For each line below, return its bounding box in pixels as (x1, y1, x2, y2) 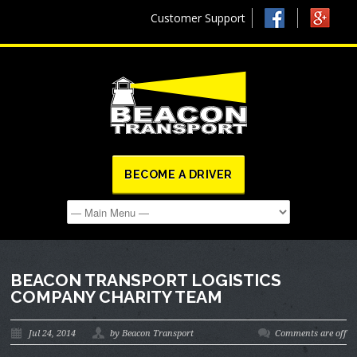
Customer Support (151, 10, 246, 25)
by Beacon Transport (110, 328, 194, 339)
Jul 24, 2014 (29, 328, 76, 339)
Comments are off (274, 328, 347, 339)
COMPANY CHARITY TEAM (10, 287, 223, 307)
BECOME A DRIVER (124, 168, 233, 181)
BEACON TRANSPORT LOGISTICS (10, 270, 282, 290)
